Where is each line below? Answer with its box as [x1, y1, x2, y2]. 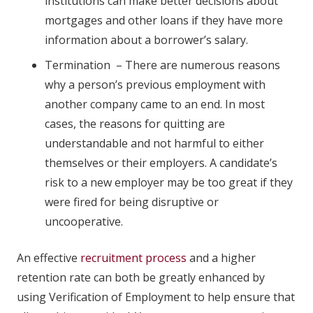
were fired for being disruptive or [45, 194, 219, 210]
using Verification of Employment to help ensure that [17, 289, 295, 305]
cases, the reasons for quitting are [45, 115, 225, 131]
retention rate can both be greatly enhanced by [17, 269, 265, 285]
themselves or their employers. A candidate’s [45, 154, 277, 170]
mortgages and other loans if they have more [45, 12, 283, 28]
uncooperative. [45, 213, 123, 229]
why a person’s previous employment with [45, 76, 265, 92]
